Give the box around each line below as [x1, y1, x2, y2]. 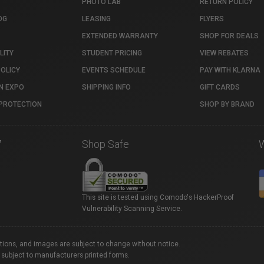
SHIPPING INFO [82, 83, 131, 91]
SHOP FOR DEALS [200, 32, 259, 40]
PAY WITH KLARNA [200, 66, 260, 74]
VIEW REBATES [200, 49, 249, 57]
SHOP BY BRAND [200, 100, 255, 108]
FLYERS [200, 15, 224, 23]
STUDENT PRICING [82, 49, 142, 57]
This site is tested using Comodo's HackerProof [82, 193, 234, 202]
